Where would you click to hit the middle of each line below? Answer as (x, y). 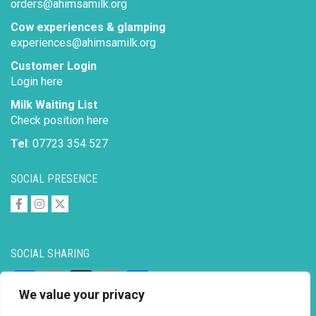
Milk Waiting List (54, 105)
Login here (37, 81)
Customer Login (54, 66)
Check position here (60, 120)
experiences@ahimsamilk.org (83, 43)
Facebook (78, 281)
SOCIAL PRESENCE (54, 179)
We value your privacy (82, 294)
